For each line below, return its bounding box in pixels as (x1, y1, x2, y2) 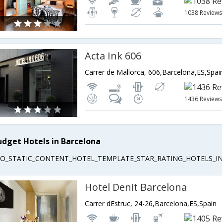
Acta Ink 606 (85, 49, 142, 62)
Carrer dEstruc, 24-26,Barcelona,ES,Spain (85, 199, 217, 209)
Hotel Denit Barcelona (85, 180, 187, 194)
